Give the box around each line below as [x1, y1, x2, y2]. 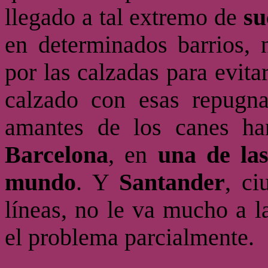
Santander [119, 169, 225, 196]
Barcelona [5, 142, 108, 168]
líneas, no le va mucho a [5, 197, 255, 223]
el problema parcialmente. [5, 224, 254, 251]
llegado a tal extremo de [5, 4, 243, 31]
